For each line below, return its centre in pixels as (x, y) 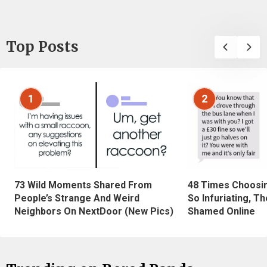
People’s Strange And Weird (77, 198)
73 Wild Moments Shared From (83, 185)
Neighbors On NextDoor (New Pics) (94, 212)
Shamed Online (221, 212)
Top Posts (42, 46)
